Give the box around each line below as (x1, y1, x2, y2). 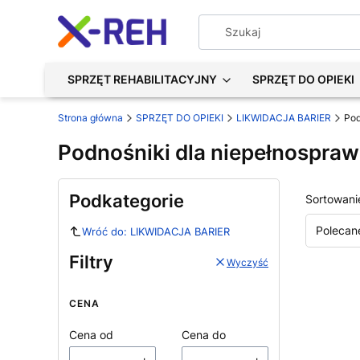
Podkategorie (69, 190, 184, 212)
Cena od (69, 328, 113, 342)
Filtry (69, 251, 113, 273)
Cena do (182, 328, 226, 342)
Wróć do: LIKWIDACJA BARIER (82, 225, 230, 239)
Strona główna (58, 112, 123, 125)
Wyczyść (227, 256, 268, 268)
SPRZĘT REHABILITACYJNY (67, 72, 217, 87)
